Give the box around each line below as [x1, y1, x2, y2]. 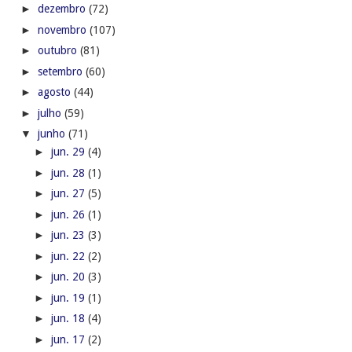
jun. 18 [50, 312, 88, 325]
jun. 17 [50, 332, 88, 346]
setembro [37, 64, 86, 78]
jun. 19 [50, 291, 88, 304]
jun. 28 [50, 166, 88, 179]
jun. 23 [50, 229, 88, 242]
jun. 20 [50, 270, 88, 284]
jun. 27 [50, 187, 88, 200]
